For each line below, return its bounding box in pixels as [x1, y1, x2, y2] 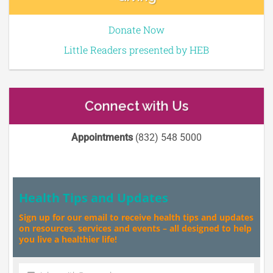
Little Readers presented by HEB [64, 43, 209, 56]
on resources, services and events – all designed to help [19, 222, 252, 234]
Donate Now [108, 23, 165, 36]
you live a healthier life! [19, 233, 117, 245]
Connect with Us [84, 97, 189, 114]
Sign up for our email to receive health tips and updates [19, 211, 253, 223]
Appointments [71, 131, 133, 143]
